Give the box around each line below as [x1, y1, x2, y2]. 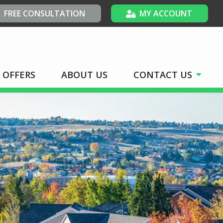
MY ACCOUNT [139, 8, 192, 19]
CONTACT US [133, 69, 192, 81]
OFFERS [2, 69, 35, 81]
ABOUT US [61, 69, 108, 81]
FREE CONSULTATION [4, 8, 85, 19]
